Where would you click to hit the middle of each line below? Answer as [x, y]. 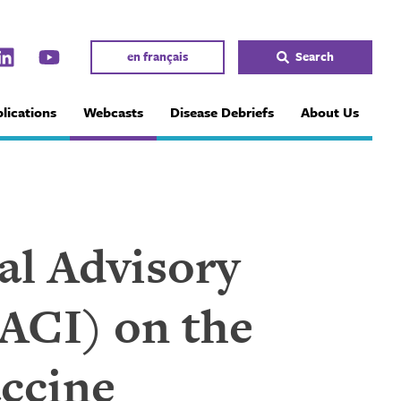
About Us [329, 112]
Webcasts [113, 112]
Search [315, 57]
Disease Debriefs [222, 112]
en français [157, 57]
